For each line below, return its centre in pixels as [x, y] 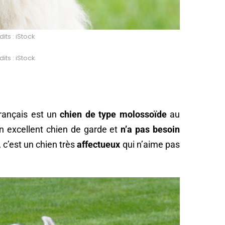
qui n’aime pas [150, 144]
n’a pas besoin [150, 129]
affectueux [99, 144]
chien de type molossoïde [111, 114]
